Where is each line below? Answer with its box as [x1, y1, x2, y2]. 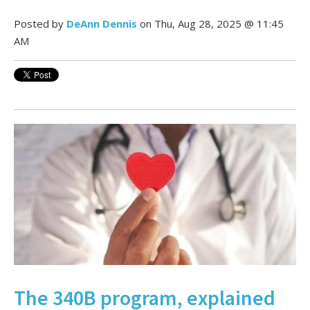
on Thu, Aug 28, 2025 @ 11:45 [137, 17, 284, 31]
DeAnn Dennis [66, 17, 137, 31]
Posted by [14, 17, 64, 31]
